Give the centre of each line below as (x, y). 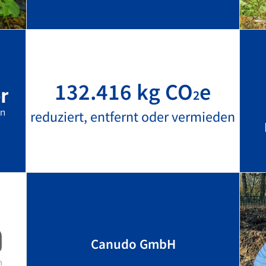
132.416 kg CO (124, 92)
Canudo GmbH (133, 244)
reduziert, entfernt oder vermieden (133, 117)
